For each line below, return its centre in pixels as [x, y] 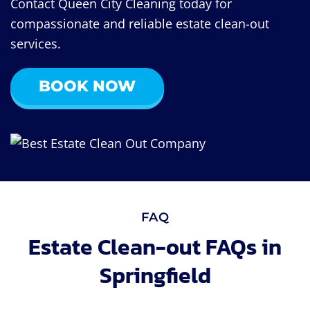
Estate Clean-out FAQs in [155, 247]
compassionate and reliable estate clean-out [140, 23]
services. [36, 43]
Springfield [155, 276]
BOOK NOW [87, 86]
